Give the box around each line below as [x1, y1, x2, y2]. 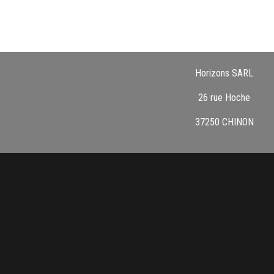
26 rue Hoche [198, 92, 251, 104]
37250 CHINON [194, 116, 254, 128]
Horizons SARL [195, 67, 254, 80]
